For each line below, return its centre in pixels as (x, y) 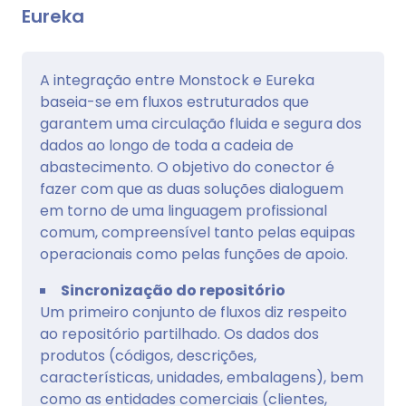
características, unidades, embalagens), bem (202, 377)
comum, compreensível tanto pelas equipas (198, 232)
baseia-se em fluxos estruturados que (174, 101)
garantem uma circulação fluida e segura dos (201, 123)
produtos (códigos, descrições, (148, 355)
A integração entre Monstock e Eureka (177, 80)
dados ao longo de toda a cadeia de (167, 145)
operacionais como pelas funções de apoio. (194, 254)
